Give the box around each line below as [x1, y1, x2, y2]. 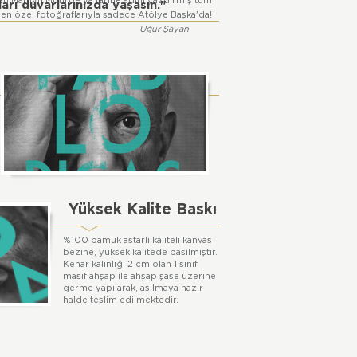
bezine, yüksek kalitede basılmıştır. [63, 247, 218, 257]
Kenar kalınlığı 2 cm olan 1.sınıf [63, 259, 198, 269]
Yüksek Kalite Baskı [69, 202, 217, 218]
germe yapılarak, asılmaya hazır [63, 283, 203, 292]
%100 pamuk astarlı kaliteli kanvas [63, 235, 212, 245]
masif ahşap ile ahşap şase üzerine [63, 271, 216, 280]
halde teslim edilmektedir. [63, 295, 178, 304]
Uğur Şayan [139, 25, 189, 33]
